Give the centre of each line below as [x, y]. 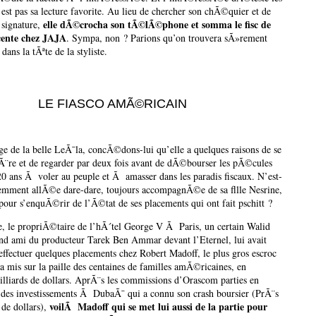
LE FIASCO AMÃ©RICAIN [113, 104]
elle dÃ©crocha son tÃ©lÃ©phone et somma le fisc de [157, 25]
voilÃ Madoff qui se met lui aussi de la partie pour [158, 307]
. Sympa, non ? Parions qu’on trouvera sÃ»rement [167, 38]
